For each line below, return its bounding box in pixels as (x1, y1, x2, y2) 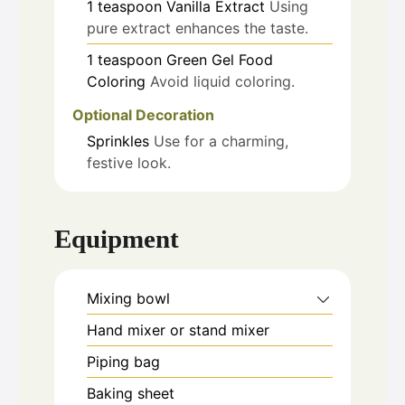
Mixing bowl (87, 289, 170, 308)
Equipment (54, 224, 179, 254)
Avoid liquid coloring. (150, 71, 295, 90)
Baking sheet (87, 384, 174, 403)
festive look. (87, 153, 171, 172)
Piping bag (87, 353, 160, 372)
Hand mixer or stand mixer (87, 321, 269, 340)
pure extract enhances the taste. (87, 18, 308, 37)
